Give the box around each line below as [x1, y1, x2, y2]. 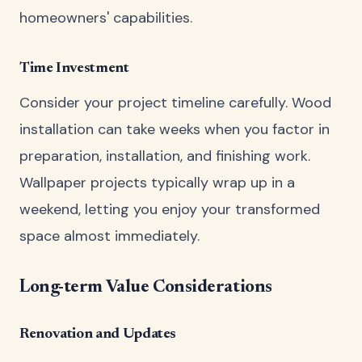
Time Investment [19, 61, 129, 77]
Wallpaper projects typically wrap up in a [19, 172, 295, 192]
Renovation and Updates [19, 326, 177, 342]
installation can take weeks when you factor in [19, 119, 330, 139]
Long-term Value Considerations [19, 278, 272, 297]
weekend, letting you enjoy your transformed [19, 199, 320, 219]
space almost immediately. [19, 225, 200, 246]
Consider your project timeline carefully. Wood [19, 92, 331, 112]
